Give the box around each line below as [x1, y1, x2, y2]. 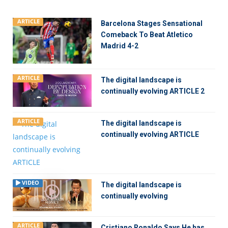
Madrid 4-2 [101, 42, 139, 50]
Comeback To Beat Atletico [101, 31, 193, 39]
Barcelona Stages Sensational [101, 19, 203, 27]
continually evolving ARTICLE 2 [101, 87, 205, 96]
